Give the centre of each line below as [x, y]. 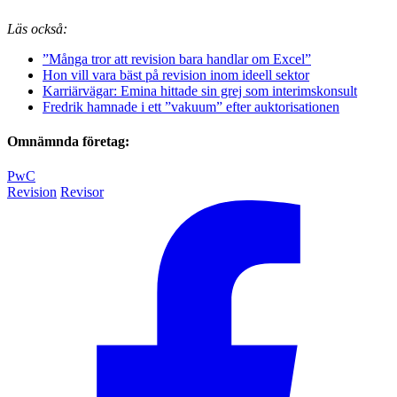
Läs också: [37, 28]
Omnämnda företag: [68, 142]
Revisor [82, 192]
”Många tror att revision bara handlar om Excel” [177, 58]
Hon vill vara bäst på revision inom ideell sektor [176, 74]
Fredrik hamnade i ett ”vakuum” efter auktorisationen [191, 106]
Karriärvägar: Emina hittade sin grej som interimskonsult [200, 90]
